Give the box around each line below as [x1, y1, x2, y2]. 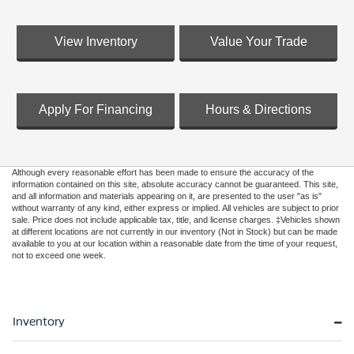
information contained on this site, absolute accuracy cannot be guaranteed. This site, [12, 179, 338, 189]
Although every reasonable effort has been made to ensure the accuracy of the [12, 167, 314, 177]
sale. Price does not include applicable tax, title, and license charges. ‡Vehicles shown [12, 214, 340, 224]
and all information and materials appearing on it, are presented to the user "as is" [12, 190, 322, 201]
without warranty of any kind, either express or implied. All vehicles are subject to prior [12, 202, 339, 213]
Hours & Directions [205, 102, 311, 116]
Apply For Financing [39, 102, 153, 116]
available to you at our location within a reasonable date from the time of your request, [12, 238, 337, 248]
